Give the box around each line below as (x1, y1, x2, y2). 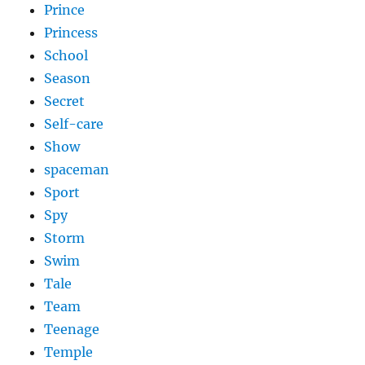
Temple (44, 344, 94, 361)
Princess (44, 24, 99, 42)
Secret (44, 93, 86, 110)
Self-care (44, 116, 104, 133)
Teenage (44, 321, 100, 338)
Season (44, 70, 91, 87)
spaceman (44, 161, 110, 178)
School (44, 47, 89, 64)
